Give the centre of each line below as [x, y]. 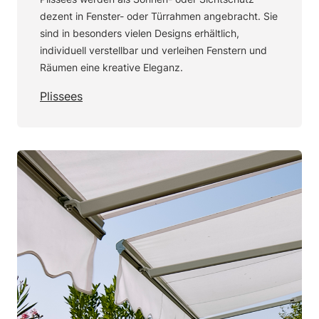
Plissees [61, 96]
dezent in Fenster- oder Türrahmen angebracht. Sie [159, 16]
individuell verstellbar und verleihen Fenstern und [153, 50]
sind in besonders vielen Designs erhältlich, [140, 33]
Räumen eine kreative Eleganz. [111, 67]
